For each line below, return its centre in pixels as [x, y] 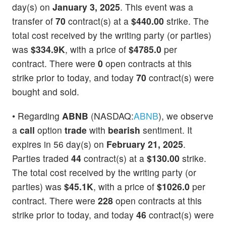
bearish [124, 130]
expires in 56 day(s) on [59, 144]
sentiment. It [166, 130]
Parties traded [42, 158]
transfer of [34, 21]
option [50, 130]
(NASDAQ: [111, 116]
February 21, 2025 [145, 144]
